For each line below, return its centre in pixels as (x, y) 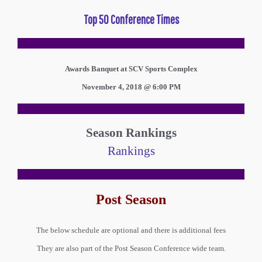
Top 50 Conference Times (131, 19)
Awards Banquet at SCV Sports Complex (131, 68)
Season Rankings (131, 132)
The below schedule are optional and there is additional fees (131, 230)
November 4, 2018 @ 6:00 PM (131, 87)
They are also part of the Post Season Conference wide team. (131, 248)
